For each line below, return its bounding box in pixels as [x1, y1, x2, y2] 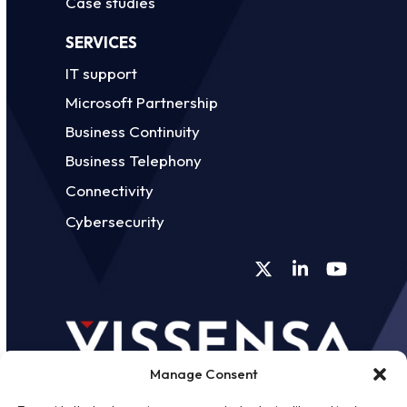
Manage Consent [149, 365, 258, 382]
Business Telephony [65, 151, 203, 171]
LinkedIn [298, 264, 368, 288]
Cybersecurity [65, 212, 165, 232]
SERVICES [65, 33, 138, 53]
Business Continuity [65, 122, 201, 142]
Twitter [262, 264, 320, 288]
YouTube [334, 264, 405, 288]
